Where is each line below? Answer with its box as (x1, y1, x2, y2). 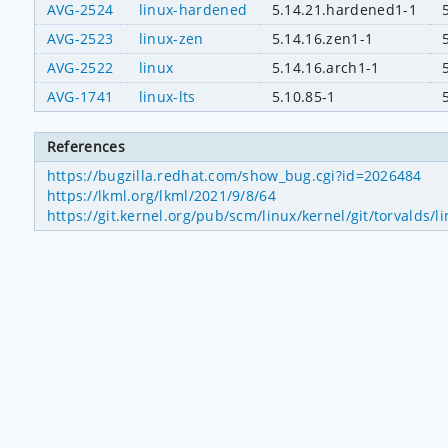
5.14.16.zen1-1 (271, 28, 374, 48)
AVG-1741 (46, 86, 114, 106)
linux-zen (138, 28, 204, 48)
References (46, 137, 126, 157)
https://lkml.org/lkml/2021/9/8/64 (46, 186, 276, 206)
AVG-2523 (46, 28, 114, 48)
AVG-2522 (46, 57, 114, 77)
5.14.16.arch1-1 (271, 57, 380, 77)
